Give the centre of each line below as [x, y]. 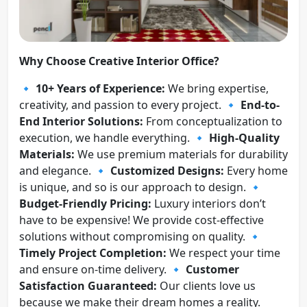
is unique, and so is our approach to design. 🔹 [141, 187]
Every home [256, 170]
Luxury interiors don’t [209, 203]
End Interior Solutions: [81, 121]
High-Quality [244, 137]
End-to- [260, 105]
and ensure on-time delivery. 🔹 [102, 269]
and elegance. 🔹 [65, 170]
